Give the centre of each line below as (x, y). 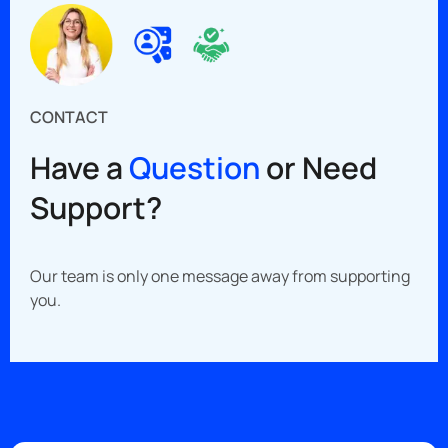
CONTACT (69, 117)
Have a (79, 168)
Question (194, 168)
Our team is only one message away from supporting (220, 276)
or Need (318, 168)
